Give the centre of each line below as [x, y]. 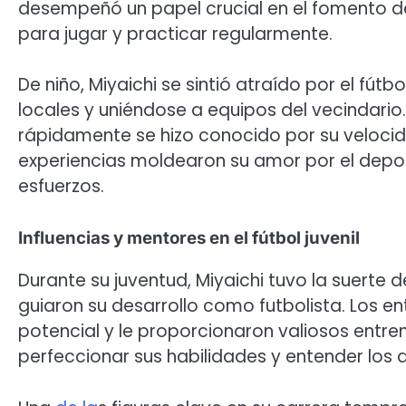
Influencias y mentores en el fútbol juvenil [189, 238]
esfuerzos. [61, 187]
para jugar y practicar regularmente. [175, 34]
